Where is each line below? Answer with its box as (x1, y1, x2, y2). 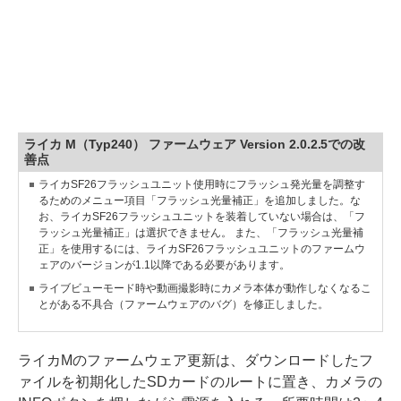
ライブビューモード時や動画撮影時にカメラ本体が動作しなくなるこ (38, 281, 371, 294)
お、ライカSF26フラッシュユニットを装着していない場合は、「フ (38, 209, 365, 223)
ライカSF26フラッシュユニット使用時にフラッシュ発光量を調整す (38, 177, 365, 191)
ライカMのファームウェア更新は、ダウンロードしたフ (18, 352, 373, 368)
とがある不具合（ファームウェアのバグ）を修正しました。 (38, 297, 328, 311)
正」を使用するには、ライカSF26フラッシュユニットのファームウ (38, 242, 365, 255)
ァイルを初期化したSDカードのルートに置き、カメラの (18, 373, 382, 389)
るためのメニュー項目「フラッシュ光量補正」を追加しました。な (38, 193, 361, 207)
